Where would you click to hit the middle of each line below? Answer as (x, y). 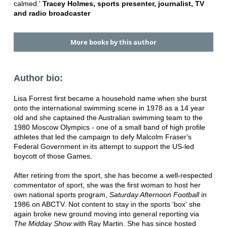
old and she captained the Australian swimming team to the (108, 118)
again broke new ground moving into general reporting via (106, 214)
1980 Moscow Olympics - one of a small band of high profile (109, 127)
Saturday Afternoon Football (154, 195)
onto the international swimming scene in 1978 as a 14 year (109, 108)
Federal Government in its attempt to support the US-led (104, 147)
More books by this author (113, 42)
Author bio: (38, 78)
